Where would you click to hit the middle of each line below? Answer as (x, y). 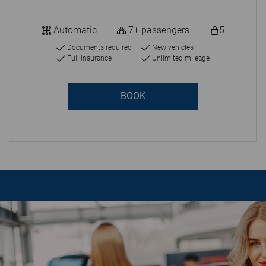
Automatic (74, 30)
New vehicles (172, 47)
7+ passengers (158, 30)
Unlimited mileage (180, 58)
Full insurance (88, 58)
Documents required (99, 47)
